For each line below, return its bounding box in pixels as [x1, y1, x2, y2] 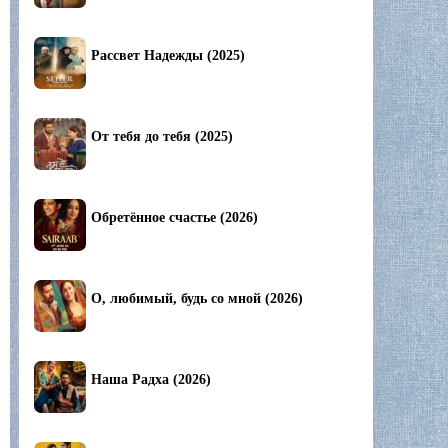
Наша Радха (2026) [91, 372, 211, 388]
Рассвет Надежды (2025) [91, 48, 245, 64]
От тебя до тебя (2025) [91, 129, 233, 145]
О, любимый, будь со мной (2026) [91, 291, 303, 307]
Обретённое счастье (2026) [91, 210, 258, 226]
